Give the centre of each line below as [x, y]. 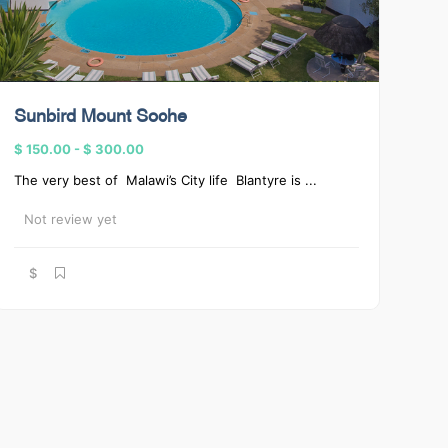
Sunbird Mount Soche [100, 117]
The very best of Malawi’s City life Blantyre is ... [165, 180]
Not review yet [70, 219]
